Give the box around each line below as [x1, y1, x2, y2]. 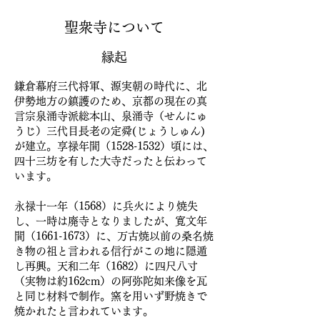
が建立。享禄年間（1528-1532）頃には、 [14, 141, 214, 151]
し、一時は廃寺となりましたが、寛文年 [14, 216, 207, 226]
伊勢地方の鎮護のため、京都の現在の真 [14, 96, 207, 106]
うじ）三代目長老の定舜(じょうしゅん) [14, 126, 205, 136]
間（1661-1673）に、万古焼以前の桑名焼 [14, 231, 214, 241]
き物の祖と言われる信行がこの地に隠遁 [14, 246, 207, 256]
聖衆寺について [64, 20, 164, 34]
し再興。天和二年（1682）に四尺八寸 [14, 261, 198, 271]
